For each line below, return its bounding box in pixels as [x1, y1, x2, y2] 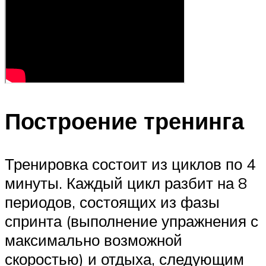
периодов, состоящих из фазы [5, 192, 220, 211]
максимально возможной [5, 230, 182, 249]
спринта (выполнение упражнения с [5, 211, 258, 230]
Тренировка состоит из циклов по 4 [5, 154, 255, 173]
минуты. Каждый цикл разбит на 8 [5, 173, 247, 192]
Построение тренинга [5, 106, 244, 136]
